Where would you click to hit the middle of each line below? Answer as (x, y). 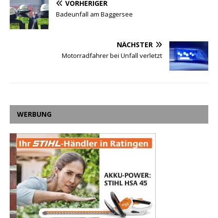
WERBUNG (34, 114)
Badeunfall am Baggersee (94, 14)
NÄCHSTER (135, 44)
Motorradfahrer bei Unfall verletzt (112, 55)
